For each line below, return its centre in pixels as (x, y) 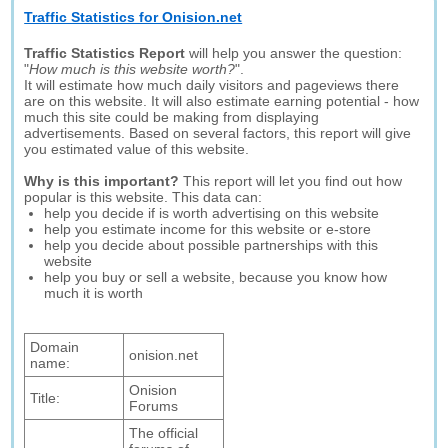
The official (164, 433)
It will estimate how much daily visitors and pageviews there (212, 85)
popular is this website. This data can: (143, 197)
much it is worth (94, 293)
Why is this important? (102, 181)
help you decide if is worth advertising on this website (212, 213)
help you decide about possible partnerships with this (211, 245)
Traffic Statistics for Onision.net (133, 17)
